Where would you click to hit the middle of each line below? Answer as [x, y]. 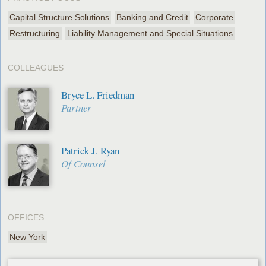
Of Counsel [84, 163]
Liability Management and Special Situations [150, 33]
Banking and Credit [153, 17]
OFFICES [26, 217]
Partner [77, 107]
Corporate [215, 17]
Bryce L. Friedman [98, 94]
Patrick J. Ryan [91, 150]
